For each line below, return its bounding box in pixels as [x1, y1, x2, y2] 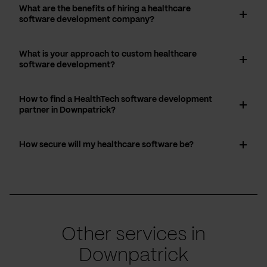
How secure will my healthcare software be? [19, 140, 194, 149]
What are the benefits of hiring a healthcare [19, 4, 191, 13]
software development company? [19, 15, 154, 24]
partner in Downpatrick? [19, 105, 116, 114]
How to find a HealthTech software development [19, 95, 212, 104]
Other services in [61, 225, 206, 244]
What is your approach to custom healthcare [19, 49, 197, 58]
